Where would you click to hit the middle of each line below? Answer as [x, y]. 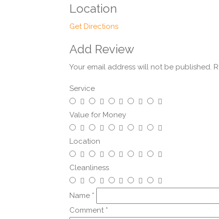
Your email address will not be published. [141, 67]
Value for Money [98, 115]
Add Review [102, 49]
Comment [88, 210]
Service [82, 89]
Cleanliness [89, 168]
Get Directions [94, 27]
